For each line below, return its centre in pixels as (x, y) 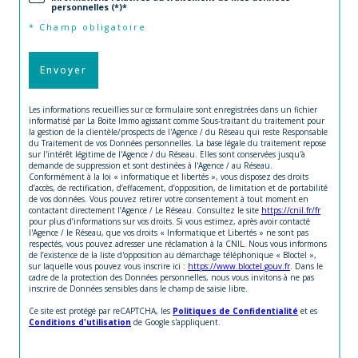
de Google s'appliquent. (176, 322)
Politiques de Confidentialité (235, 311)
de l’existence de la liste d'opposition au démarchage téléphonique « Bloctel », (173, 255)
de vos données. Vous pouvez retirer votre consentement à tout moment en (169, 199)
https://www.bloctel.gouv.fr (239, 267)
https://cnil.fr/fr (291, 211)
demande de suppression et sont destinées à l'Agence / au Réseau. (151, 166)
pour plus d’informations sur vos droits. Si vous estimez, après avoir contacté (169, 222)
